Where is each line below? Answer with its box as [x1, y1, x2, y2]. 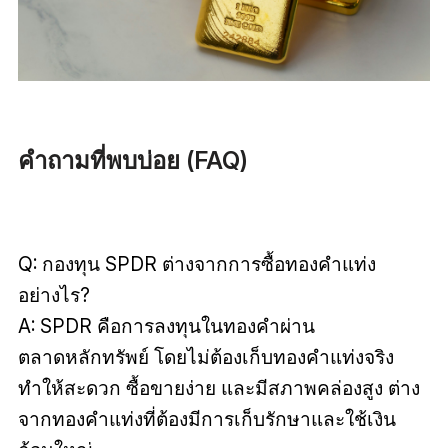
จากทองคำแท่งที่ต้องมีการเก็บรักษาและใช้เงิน [17, 407, 396, 432]
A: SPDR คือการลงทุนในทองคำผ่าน [17, 314, 315, 339]
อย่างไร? [17, 283, 90, 308]
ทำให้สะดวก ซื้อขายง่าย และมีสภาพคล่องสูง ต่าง [17, 376, 420, 401]
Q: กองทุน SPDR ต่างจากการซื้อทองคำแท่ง [17, 252, 376, 277]
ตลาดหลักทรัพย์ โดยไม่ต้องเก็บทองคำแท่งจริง [17, 345, 394, 370]
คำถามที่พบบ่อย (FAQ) [17, 146, 248, 176]
